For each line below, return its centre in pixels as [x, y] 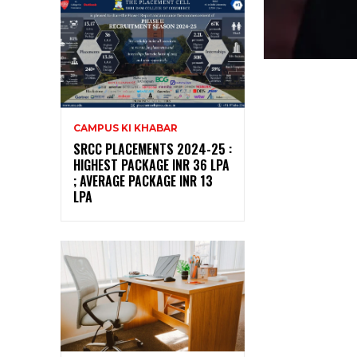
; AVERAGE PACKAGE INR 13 [143, 180]
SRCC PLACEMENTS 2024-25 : [153, 149]
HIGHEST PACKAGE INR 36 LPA [151, 165]
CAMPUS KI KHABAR [126, 127]
